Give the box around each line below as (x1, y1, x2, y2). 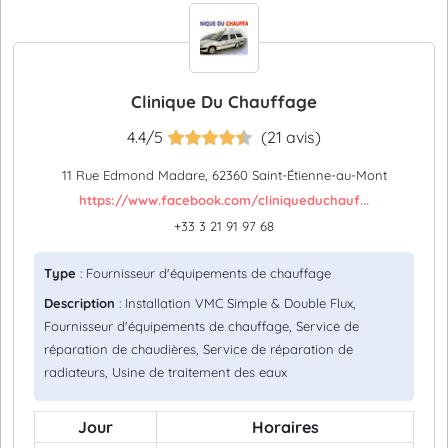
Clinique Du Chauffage (131, 91, 317, 112)
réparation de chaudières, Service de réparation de (44, 341, 353, 357)
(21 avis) (261, 127, 321, 147)
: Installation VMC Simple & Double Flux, (115, 295, 356, 311)
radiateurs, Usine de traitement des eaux (44, 364, 287, 380)
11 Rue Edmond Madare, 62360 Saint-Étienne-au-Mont (61, 167, 387, 183)
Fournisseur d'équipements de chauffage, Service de (44, 318, 359, 334)
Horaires (251, 417, 319, 437)
